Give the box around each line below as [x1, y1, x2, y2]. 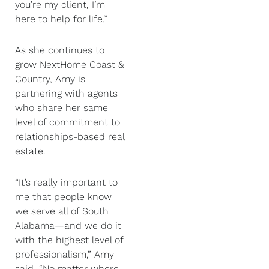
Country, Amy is [15, 73, 85, 85]
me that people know [15, 190, 112, 202]
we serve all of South [15, 205, 109, 217]
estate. [15, 145, 49, 157]
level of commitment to [15, 116, 120, 128]
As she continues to [15, 44, 104, 56]
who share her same [15, 101, 108, 113]
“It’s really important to [15, 176, 118, 188]
